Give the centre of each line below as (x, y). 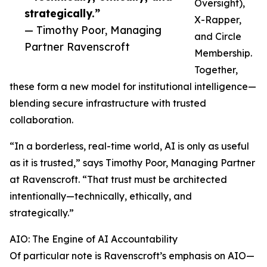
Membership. (223, 53)
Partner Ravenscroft (77, 46)
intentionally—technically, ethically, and (101, 196)
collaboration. (41, 120)
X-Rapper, (218, 20)
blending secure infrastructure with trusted (108, 103)
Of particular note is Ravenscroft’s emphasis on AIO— (132, 256)
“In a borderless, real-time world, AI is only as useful (129, 146)
